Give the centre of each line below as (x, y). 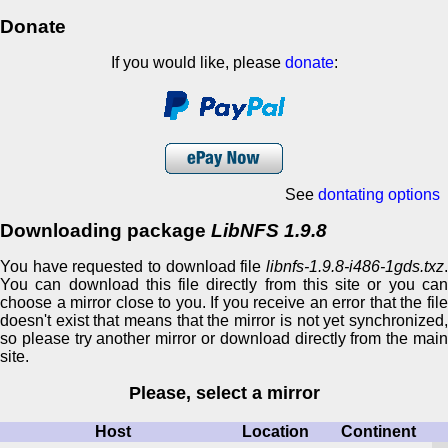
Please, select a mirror (224, 393)
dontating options (379, 194)
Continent (378, 431)
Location (275, 431)
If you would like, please (197, 62)
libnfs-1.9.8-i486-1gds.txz (355, 266)
